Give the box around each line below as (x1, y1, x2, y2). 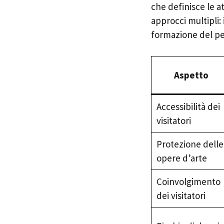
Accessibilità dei (156, 100, 220, 112)
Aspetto (173, 68, 208, 81)
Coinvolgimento (156, 175, 220, 187)
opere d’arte (156, 151, 207, 164)
